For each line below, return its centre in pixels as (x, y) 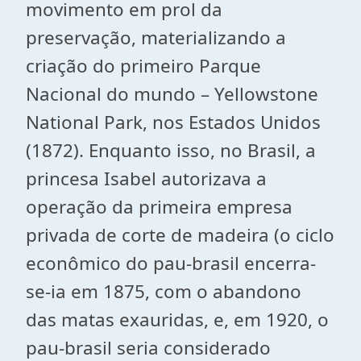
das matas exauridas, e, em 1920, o (177, 320)
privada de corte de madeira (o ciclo (180, 235)
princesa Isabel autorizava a (146, 178)
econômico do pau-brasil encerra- (171, 263)
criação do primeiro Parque (143, 66)
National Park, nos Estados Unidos (173, 122)
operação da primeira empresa (159, 207)
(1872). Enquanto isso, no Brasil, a (171, 150)
